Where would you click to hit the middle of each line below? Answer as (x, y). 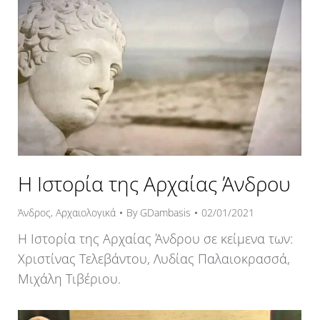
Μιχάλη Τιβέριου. (69, 278)
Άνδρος (34, 212)
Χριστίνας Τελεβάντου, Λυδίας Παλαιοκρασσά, (154, 258)
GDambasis (165, 212)
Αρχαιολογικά (86, 212)
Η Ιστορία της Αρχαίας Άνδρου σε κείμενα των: (155, 238)
